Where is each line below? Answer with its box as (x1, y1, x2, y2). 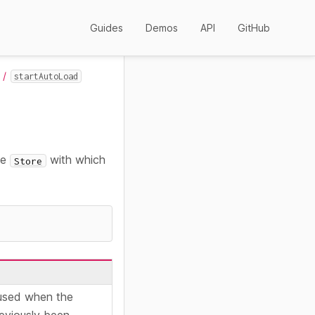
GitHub (238, 22, 270, 34)
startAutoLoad (13, 71, 78, 82)
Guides (90, 22, 123, 34)
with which (46, 153, 105, 167)
